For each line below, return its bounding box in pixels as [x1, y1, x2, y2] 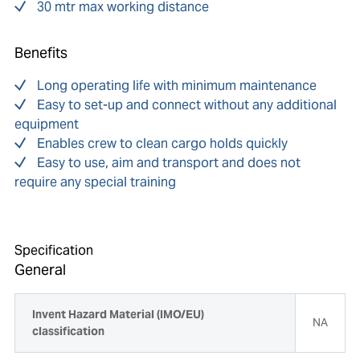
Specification [14, 242, 93, 260]
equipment [14, 116, 79, 133]
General [14, 260, 66, 280]
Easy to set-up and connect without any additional [36, 96, 337, 114]
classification [31, 324, 104, 339]
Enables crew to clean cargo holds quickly [36, 135, 288, 153]
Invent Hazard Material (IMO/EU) [31, 307, 204, 322]
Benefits [14, 43, 67, 63]
